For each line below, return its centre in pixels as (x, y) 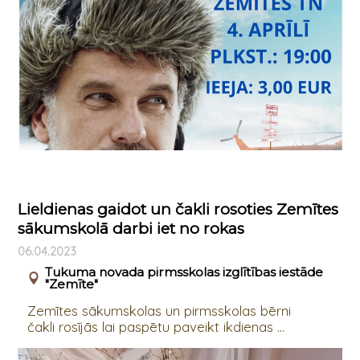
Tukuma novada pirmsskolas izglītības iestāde (184, 272)
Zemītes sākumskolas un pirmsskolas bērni (159, 310)
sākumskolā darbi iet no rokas (131, 228)
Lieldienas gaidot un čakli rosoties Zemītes (178, 209)
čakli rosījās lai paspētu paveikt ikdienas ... (155, 326)
